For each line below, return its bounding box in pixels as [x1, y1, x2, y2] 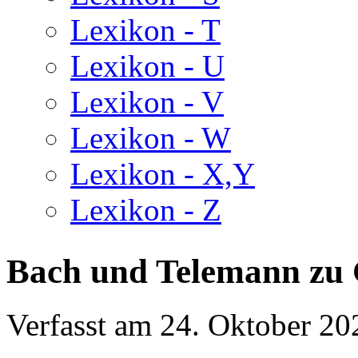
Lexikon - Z [70, 193, 221, 227]
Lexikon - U [70, 49, 225, 83]
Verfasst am [6, 307, 160, 342]
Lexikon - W [70, 121, 231, 155]
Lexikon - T [70, 13, 221, 47]
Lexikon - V [70, 85, 224, 119]
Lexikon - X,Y [70, 157, 255, 191]
